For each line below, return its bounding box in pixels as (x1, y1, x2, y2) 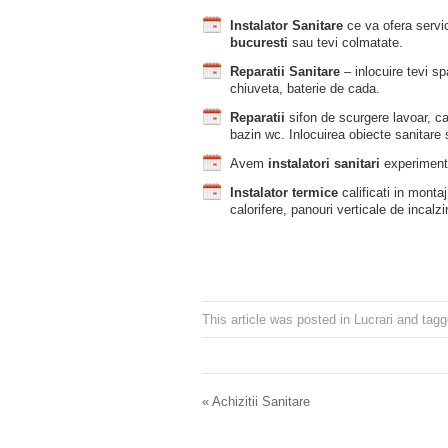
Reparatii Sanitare (230, 64, 340, 79)
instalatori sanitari (268, 156, 380, 171)
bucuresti (230, 35, 288, 50)
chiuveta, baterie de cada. (230, 81, 380, 96)
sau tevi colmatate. (288, 35, 403, 50)
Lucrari (354, 312, 393, 327)
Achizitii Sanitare (209, 394, 310, 409)
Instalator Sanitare (230, 18, 343, 33)
